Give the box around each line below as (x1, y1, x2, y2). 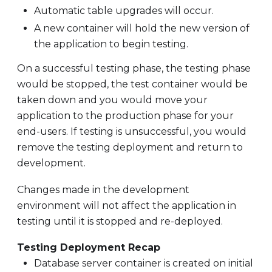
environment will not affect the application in (17, 199, 236, 211)
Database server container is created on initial (34, 257, 253, 270)
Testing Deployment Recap (17, 242, 160, 254)
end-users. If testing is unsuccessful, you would (17, 126, 246, 138)
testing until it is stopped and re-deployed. (17, 215, 223, 227)
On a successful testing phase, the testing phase (17, 63, 251, 75)
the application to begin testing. (34, 38, 188, 50)
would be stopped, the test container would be (17, 78, 248, 90)
